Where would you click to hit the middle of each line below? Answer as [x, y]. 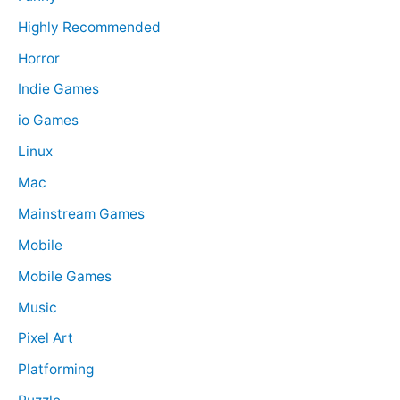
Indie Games [58, 89]
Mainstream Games [81, 213]
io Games [48, 121]
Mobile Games [65, 276]
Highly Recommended [89, 27]
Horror [39, 58]
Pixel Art [46, 338]
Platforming [56, 370]
